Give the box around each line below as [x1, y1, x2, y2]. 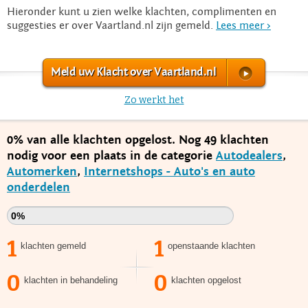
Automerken [7, 164, 77, 179]
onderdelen [7, 179, 70, 195]
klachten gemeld [21, 240, 86, 251]
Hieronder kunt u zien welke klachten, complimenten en [7, 5, 276, 18]
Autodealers [216, 148, 283, 163]
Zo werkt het [124, 93, 184, 106]
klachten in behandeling [24, 274, 118, 285]
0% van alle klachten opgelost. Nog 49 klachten [7, 132, 269, 147]
